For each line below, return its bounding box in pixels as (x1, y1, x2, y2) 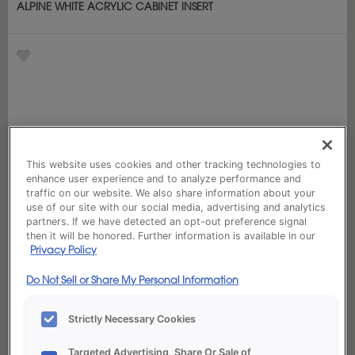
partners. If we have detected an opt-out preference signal (26, 215, 307, 227)
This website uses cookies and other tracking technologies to (26, 158, 322, 170)
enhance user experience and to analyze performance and (26, 172, 302, 185)
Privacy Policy (30, 246, 97, 256)
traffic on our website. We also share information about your (26, 186, 316, 199)
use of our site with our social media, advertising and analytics (26, 200, 326, 213)
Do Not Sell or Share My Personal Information (26, 276, 239, 286)
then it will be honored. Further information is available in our (26, 229, 316, 242)
